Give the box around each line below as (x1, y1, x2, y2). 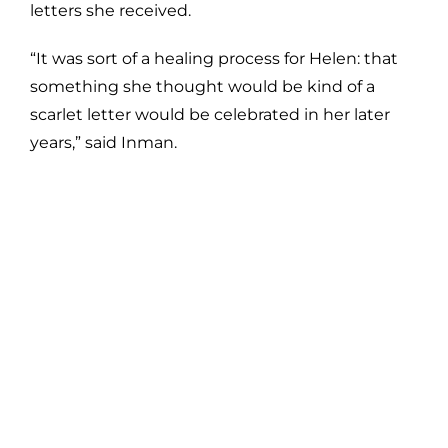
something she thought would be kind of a (30, 76, 375, 96)
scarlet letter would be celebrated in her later (30, 104, 390, 124)
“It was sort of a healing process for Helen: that (30, 48, 398, 68)
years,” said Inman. (30, 132, 177, 152)
